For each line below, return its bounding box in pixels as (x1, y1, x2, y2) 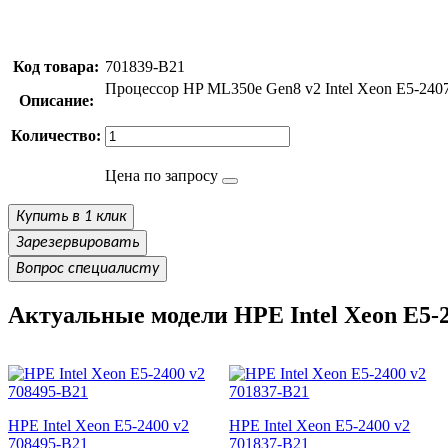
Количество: (11, 126, 101, 144)
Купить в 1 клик (16, 208, 126, 225)
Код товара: (13, 57, 99, 75)
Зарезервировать (16, 234, 139, 251)
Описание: (18, 91, 94, 109)
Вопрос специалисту (16, 260, 159, 277)
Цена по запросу (105, 166, 218, 184)
